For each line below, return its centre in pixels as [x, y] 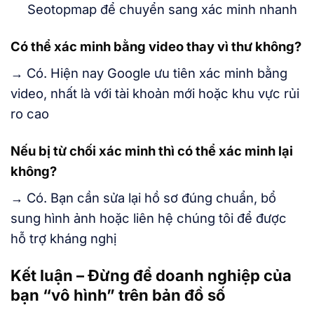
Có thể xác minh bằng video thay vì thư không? [156, 47]
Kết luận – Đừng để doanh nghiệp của [151, 276]
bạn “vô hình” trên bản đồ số [118, 295]
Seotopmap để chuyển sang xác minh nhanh [162, 9]
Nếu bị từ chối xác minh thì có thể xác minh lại [152, 151]
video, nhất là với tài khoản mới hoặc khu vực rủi [155, 94]
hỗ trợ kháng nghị [63, 239]
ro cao [30, 114]
